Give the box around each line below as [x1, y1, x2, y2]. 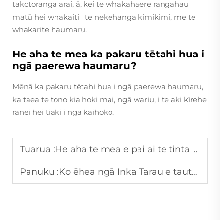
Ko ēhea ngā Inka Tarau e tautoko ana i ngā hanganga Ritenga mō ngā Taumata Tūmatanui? [59, 166, 192, 178]
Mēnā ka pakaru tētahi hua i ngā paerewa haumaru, [12, 82, 203, 92]
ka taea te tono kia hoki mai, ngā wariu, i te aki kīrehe [12, 95, 207, 105]
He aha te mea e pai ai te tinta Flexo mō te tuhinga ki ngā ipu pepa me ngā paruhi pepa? [55, 144, 192, 155]
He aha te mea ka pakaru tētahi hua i [12, 48, 204, 60]
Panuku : [20, 166, 59, 178]
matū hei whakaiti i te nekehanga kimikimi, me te [12, 12, 195, 22]
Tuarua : [20, 144, 55, 155]
